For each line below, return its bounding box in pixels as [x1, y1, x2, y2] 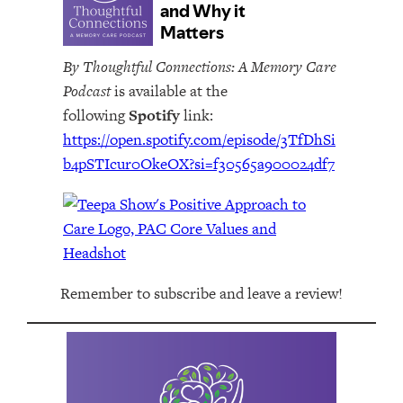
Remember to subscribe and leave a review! [60, 282, 343, 305]
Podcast [63, 80, 111, 103]
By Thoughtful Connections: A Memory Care [63, 56, 336, 78]
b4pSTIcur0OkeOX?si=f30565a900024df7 [63, 153, 335, 175]
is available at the [111, 80, 228, 103]
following [63, 104, 129, 127]
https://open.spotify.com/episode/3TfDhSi [63, 129, 336, 151]
